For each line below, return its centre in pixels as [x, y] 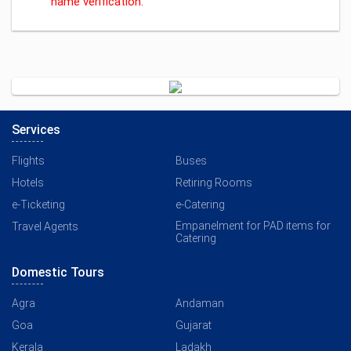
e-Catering [200, 204]
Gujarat [194, 325]
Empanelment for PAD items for [253, 226]
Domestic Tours [58, 272]
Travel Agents [45, 226]
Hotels [28, 183]
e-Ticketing [38, 204]
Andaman [200, 303]
